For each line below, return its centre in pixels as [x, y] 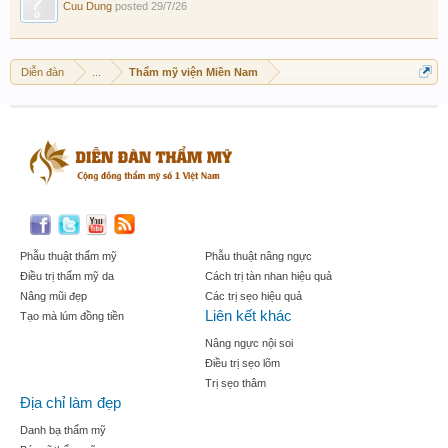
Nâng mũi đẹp [53, 296]
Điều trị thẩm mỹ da [67, 276]
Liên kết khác [248, 316]
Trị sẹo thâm [235, 383]
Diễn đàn [42, 71]
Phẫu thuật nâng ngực [258, 256]
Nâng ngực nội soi [249, 343]
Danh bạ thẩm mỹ [63, 430]
